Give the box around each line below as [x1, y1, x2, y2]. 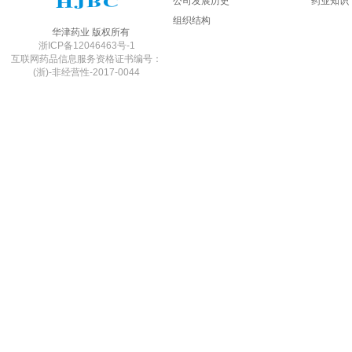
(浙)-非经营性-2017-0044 [33, 66, 140, 78]
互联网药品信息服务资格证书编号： [11, 53, 162, 64]
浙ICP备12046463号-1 [38, 39, 135, 51]
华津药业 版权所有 [51, 26, 130, 38]
